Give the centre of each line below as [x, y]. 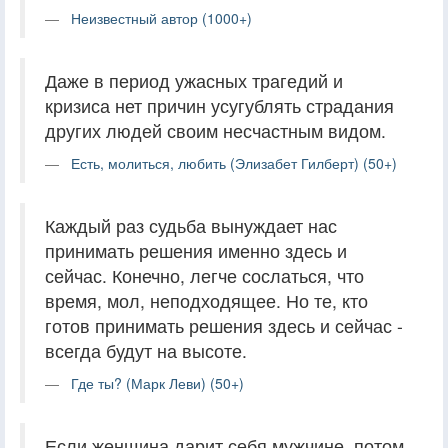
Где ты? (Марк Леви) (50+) [157, 382]
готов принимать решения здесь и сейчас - [224, 325]
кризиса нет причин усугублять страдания [219, 105]
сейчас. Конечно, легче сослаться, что [204, 275]
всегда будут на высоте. [146, 350]
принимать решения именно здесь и [196, 250]
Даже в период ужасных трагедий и [194, 80]
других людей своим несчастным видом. [215, 130]
